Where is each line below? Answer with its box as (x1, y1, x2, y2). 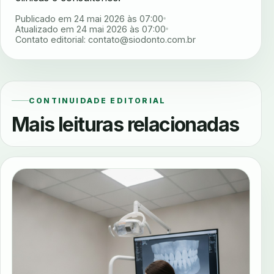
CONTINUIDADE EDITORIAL (29, 95, 166, 105)
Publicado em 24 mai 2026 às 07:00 (15, 13, 163, 24)
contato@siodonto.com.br (88, 34, 196, 45)
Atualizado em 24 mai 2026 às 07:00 (15, 23, 166, 34)
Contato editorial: (15, 34, 88, 45)
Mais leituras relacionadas (12, 112, 239, 136)
